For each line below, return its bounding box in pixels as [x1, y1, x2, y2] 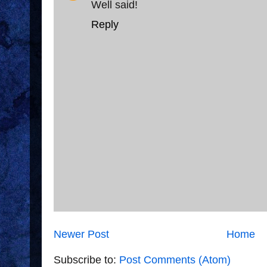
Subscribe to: [54, 253, 119, 266]
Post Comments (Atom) [119, 253, 231, 266]
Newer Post [54, 228, 109, 240]
